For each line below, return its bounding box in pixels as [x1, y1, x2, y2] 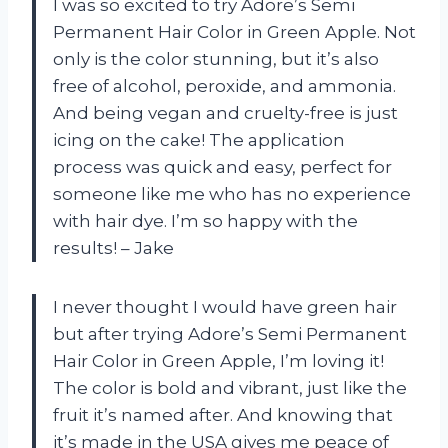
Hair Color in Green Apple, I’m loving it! [53, 351, 384, 372]
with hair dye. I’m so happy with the [53, 211, 358, 232]
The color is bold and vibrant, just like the [53, 378, 407, 399]
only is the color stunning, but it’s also [53, 49, 379, 70]
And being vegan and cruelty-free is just [53, 103, 398, 124]
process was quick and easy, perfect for [53, 157, 392, 178]
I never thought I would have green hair [53, 297, 397, 318]
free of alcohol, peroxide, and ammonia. [53, 76, 396, 97]
